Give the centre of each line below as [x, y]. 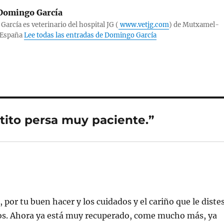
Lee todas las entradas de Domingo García [90, 35]
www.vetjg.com [143, 24]
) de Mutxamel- [194, 24]
